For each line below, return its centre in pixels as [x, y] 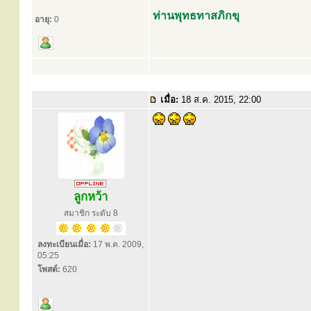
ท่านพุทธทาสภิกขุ [196, 16]
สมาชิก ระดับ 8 [91, 213]
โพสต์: [49, 269]
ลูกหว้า [90, 197]
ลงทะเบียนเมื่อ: [64, 244]
